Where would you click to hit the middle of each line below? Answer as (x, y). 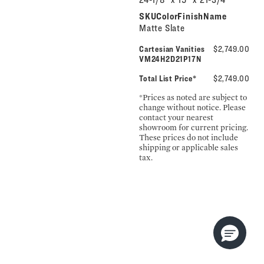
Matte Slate (162, 28)
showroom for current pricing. (193, 127)
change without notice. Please (192, 107)
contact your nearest (176, 117)
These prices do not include (188, 137)
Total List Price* (168, 78)
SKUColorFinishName (183, 16)
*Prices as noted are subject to (193, 97)
